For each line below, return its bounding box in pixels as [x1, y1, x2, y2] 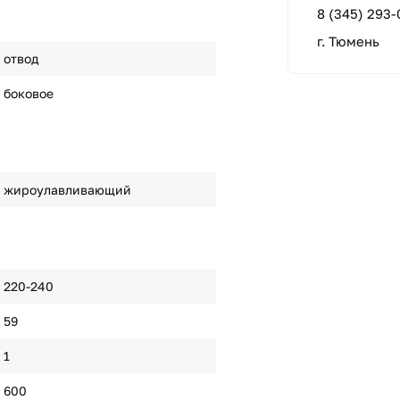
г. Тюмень [317, 33, 379, 49]
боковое [3, 86, 54, 101]
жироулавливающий [3, 182, 131, 197]
